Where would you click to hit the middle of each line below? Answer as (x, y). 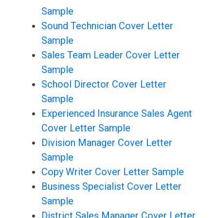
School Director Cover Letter (104, 84)
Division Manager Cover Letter (107, 143)
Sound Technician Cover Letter (107, 26)
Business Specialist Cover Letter (111, 187)
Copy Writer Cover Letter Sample (112, 172)
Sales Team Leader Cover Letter (110, 55)
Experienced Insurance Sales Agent (117, 114)
